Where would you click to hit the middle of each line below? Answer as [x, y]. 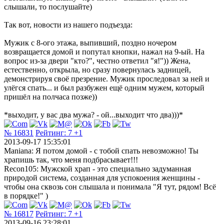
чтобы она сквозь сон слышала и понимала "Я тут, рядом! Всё [110, 186]
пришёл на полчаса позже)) [50, 96]
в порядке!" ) [26, 195]
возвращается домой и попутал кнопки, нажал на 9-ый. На [104, 51]
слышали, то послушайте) [48, 6]
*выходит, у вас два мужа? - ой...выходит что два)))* [93, 114]
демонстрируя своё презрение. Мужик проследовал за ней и [107, 78]
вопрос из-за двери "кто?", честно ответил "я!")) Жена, [97, 60]
